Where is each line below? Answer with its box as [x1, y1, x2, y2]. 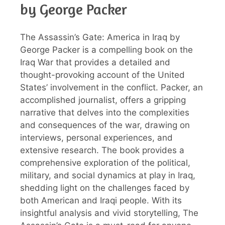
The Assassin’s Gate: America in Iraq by [20, 32, 180, 42]
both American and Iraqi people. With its [20, 195, 182, 205]
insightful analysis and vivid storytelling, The [20, 207, 198, 218]
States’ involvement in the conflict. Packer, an [20, 82, 203, 92]
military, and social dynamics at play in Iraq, [20, 170, 195, 180]
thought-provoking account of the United [20, 69, 185, 80]
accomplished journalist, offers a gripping [20, 94, 186, 105]
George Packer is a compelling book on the [20, 44, 193, 55]
